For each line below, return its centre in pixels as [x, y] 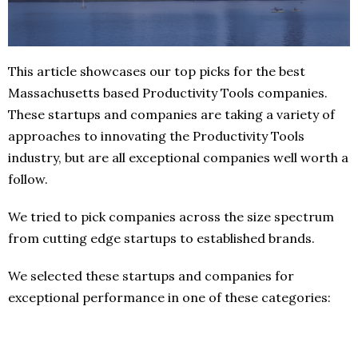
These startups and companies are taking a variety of [171, 114]
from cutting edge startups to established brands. [161, 238]
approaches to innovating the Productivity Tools [156, 135]
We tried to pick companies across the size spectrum [171, 216]
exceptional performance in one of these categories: [169, 297]
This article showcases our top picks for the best [157, 71]
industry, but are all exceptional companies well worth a [178, 157]
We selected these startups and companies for [151, 275]
